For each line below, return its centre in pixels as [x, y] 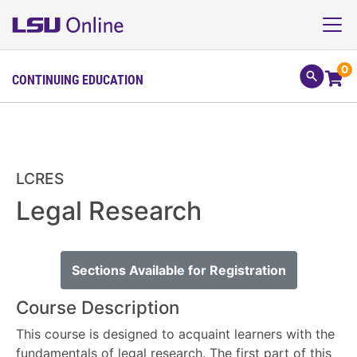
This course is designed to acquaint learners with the [175, 334]
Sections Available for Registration [178, 270]
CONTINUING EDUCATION [78, 79]
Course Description [98, 307]
